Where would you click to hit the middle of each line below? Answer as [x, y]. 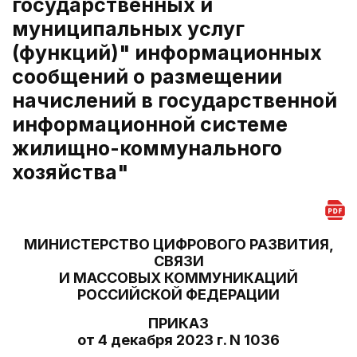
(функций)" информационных [167, 53]
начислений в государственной [175, 100]
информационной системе [150, 124]
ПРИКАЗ [178, 323]
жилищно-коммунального [147, 148]
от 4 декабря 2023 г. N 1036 [178, 340]
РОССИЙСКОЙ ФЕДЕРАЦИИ [178, 294]
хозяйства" [70, 172]
